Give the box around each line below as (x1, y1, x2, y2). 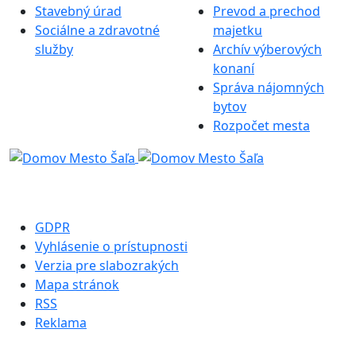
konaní (213, 59, 254, 77)
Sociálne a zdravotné (35, 21, 160, 39)
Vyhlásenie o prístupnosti (35, 237, 188, 255)
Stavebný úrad (35, 2, 122, 20)
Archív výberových (213, 40, 322, 58)
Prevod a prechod (213, 2, 320, 20)
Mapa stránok (35, 275, 119, 293)
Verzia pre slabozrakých (35, 256, 179, 274)
